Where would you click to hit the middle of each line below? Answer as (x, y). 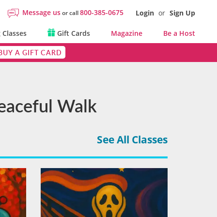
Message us (41, 12)
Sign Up (182, 13)
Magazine (126, 33)
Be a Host (179, 33)
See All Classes (132, 139)
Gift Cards (72, 33)
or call (70, 13)
